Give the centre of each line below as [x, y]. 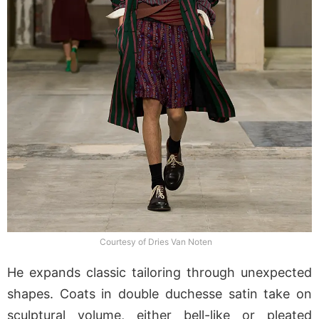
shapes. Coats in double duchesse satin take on [159, 294]
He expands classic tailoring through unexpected [159, 273]
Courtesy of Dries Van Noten [156, 242]
